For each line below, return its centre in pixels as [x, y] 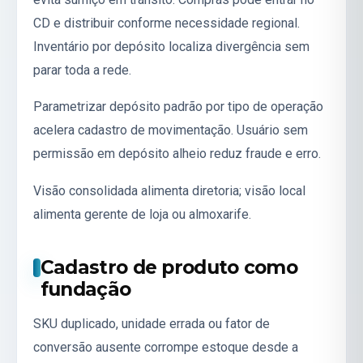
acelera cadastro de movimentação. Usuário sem [171, 130]
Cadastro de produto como [169, 267]
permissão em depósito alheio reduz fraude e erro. [177, 154]
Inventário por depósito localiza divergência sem [171, 46]
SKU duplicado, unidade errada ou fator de [152, 324]
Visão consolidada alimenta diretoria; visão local [169, 191]
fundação [85, 289]
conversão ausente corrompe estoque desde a [166, 348]
